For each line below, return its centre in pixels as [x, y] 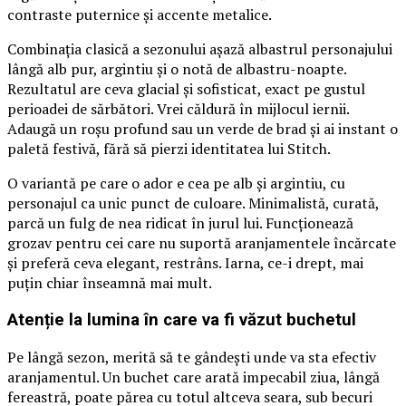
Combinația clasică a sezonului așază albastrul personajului [200, 49]
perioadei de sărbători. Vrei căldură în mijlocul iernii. [178, 109]
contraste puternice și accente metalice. [140, 15]
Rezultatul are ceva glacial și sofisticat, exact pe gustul [186, 89]
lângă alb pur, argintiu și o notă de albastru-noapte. [177, 69]
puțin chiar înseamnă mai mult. [110, 283]
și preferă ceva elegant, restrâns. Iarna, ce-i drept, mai [185, 263]
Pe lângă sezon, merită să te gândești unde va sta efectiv [192, 357]
